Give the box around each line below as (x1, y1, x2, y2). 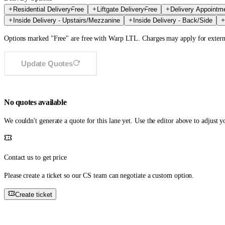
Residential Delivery (13, 6, 71, 13)
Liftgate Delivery (97, 6, 144, 13)
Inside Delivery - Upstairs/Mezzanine (13, 17, 120, 24)
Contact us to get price (4, 153, 67, 161)
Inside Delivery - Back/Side (133, 17, 212, 24)
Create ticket (15, 190, 52, 198)
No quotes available (4, 97, 67, 107)
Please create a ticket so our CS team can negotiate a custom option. (4, 171, 194, 179)
